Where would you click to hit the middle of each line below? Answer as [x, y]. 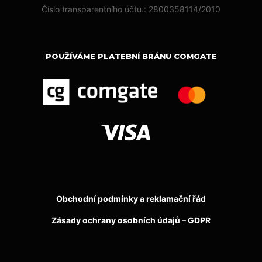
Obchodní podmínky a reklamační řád [131, 198]
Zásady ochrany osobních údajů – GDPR [131, 220]
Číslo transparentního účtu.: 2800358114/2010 [131, 9]
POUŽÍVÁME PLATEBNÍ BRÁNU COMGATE [131, 56]
